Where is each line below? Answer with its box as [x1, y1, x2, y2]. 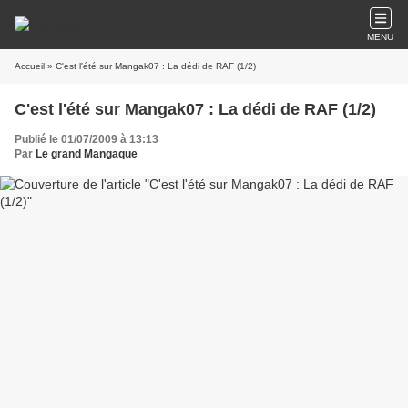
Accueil [15, 61, 45, 71]
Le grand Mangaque [36, 148, 138, 160]
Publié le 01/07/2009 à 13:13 [15, 133, 158, 146]
